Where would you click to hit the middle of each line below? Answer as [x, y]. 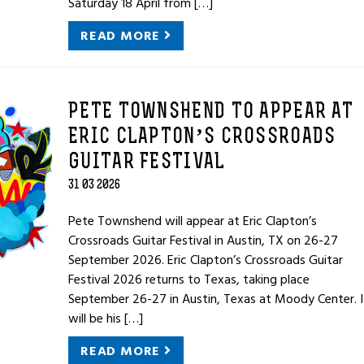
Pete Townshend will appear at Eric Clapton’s [193, 221]
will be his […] [106, 318]
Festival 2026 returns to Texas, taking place [189, 279]
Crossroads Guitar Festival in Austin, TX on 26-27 [203, 240]
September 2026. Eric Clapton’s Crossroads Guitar [206, 260]
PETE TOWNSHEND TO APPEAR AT [211, 113]
